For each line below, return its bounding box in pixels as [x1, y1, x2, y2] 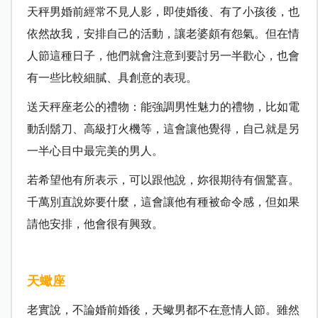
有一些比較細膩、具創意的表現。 [26, 71, 197, 84]
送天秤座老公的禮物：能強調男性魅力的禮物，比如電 [26, 100, 300, 113]
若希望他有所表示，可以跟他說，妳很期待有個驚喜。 [26, 173, 300, 186]
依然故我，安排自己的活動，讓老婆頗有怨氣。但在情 [26, 27, 300, 40]
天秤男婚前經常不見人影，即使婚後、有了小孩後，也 [26, 5, 300, 18]
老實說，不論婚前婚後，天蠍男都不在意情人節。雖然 [26, 303, 300, 316]
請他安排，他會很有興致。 [26, 217, 163, 230]
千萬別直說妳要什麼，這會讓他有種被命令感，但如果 [26, 195, 300, 208]
